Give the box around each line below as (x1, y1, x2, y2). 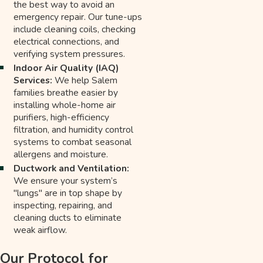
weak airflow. (14, 224, 68, 237)
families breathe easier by (14, 86, 119, 99)
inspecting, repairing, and (14, 199, 113, 212)
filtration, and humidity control (14, 123, 134, 136)
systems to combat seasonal (14, 136, 132, 149)
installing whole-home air (14, 99, 116, 112)
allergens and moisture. (14, 148, 109, 161)
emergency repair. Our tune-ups (14, 11, 143, 23)
